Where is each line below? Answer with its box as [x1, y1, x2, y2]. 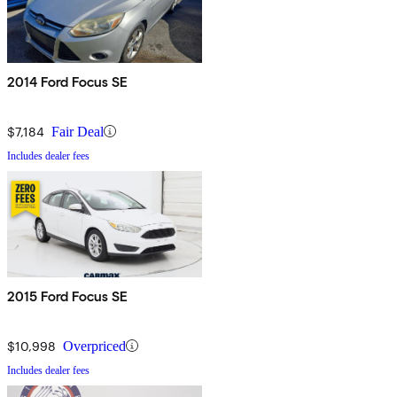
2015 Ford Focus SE [7, 287, 128, 305]
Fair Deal [51, 123, 104, 139]
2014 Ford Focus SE [7, 73, 128, 90]
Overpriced [63, 338, 126, 354]
